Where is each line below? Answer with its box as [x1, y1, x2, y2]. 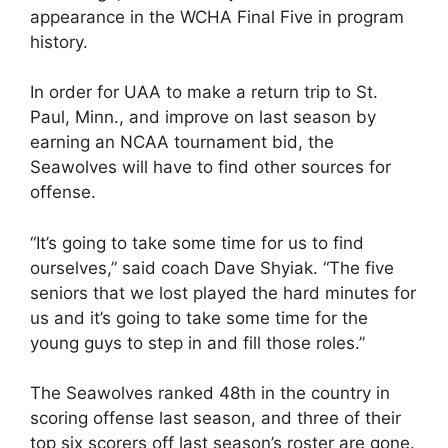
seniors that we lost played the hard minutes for [30, 282, 416, 303]
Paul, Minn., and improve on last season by [30, 107, 376, 127]
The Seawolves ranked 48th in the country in [30, 383, 390, 403]
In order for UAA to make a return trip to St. [30, 82, 378, 102]
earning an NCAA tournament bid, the [30, 132, 334, 152]
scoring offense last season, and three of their [30, 408, 401, 428]
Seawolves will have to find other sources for [30, 157, 391, 177]
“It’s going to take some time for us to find [30, 232, 364, 253]
